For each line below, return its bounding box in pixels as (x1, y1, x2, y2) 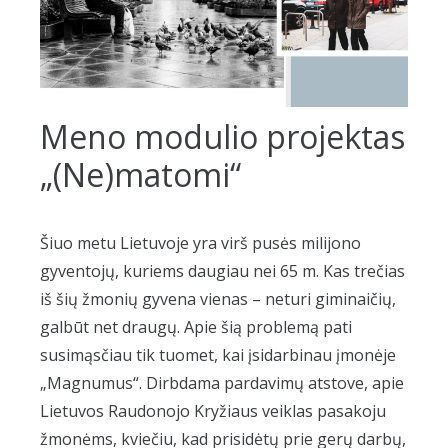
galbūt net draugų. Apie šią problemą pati (40, 315, 352, 338)
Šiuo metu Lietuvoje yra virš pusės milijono (40, 231, 361, 254)
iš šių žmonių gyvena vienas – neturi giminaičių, (40, 287, 396, 310)
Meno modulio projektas (40, 114, 405, 158)
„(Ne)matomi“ (40, 152, 241, 196)
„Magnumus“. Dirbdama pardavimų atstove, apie (40, 371, 404, 394)
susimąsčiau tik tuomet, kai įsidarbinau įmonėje (40, 343, 396, 366)
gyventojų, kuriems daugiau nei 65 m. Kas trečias (40, 259, 405, 282)
